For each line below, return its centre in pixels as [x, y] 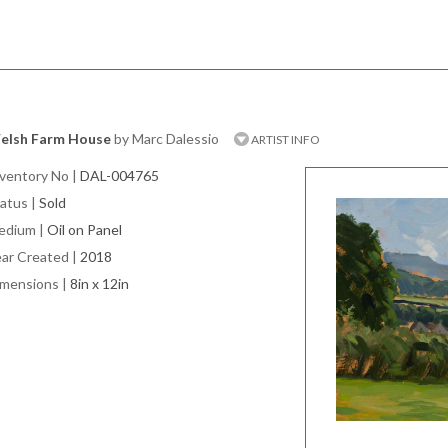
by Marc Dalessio [166, 138]
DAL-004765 [119, 175]
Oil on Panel [84, 229]
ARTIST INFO [284, 139]
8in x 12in [99, 283]
